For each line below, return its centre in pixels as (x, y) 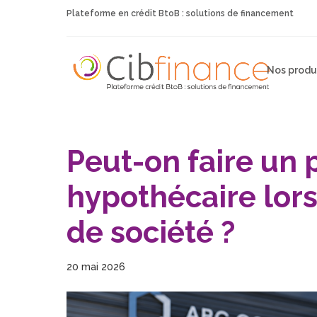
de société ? (151, 232)
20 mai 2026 (96, 267)
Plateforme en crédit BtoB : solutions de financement (180, 13)
